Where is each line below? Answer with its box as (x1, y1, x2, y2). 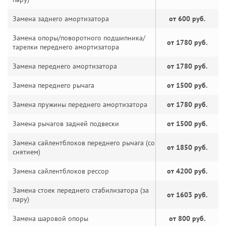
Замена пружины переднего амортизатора (13, 100, 147, 109)
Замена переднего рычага (13, 81, 94, 90)
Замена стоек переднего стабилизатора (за (13, 186, 149, 195)
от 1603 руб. (167, 190, 207, 199)
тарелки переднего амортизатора (13, 42, 119, 51)
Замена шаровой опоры (13, 214, 88, 223)
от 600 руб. (169, 14, 205, 23)
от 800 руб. (169, 214, 205, 223)
